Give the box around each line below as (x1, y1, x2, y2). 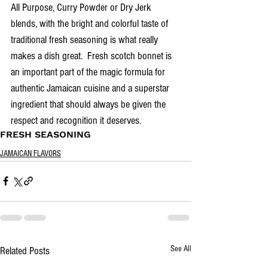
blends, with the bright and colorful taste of (11, 17, 170, 30)
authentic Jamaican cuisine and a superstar (11, 81, 172, 95)
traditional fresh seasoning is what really (11, 33, 160, 46)
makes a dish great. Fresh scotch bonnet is (11, 49, 174, 62)
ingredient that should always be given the (11, 98, 168, 111)
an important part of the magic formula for (11, 65, 167, 78)
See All (170, 243, 191, 254)
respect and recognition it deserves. (11, 114, 141, 127)
